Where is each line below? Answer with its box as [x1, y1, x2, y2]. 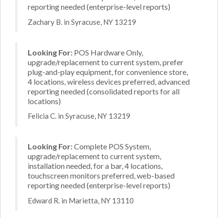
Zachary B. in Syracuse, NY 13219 [28, 17, 136, 26]
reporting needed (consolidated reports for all [28, 86, 180, 96]
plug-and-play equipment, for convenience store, [28, 67, 188, 76]
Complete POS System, [73, 142, 151, 151]
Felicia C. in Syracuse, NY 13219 [28, 111, 130, 120]
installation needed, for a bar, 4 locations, [28, 161, 163, 170]
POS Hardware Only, [73, 47, 143, 57]
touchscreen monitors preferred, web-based [28, 171, 175, 180]
